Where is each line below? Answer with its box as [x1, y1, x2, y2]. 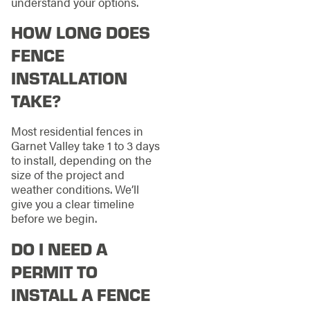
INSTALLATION [10, 66, 127, 89]
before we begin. [10, 209, 97, 226]
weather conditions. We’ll [10, 180, 139, 197]
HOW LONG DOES [10, 21, 150, 44]
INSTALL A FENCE [10, 282, 150, 305]
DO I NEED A [10, 237, 107, 259]
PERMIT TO [10, 259, 98, 282]
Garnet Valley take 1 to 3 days [10, 136, 160, 154]
